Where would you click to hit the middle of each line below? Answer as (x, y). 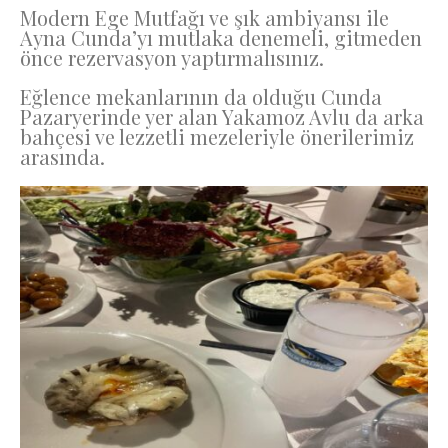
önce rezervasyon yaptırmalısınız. (172, 58)
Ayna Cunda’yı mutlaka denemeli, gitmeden (221, 38)
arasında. (62, 156)
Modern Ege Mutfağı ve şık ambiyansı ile (204, 18)
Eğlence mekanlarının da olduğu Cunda (201, 96)
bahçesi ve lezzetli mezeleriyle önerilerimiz (217, 136)
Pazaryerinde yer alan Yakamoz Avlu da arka (222, 116)
